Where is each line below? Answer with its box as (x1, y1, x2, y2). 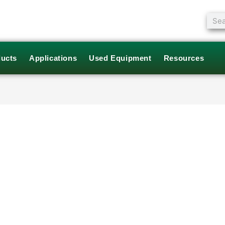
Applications (29, 53, 77, 62)
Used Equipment (89, 53, 152, 62)
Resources (163, 53, 204, 62)
